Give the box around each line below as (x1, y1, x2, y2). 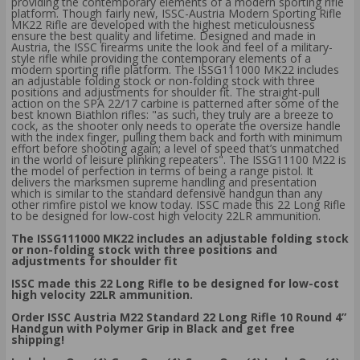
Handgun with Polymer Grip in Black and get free (11, 321, 295, 337)
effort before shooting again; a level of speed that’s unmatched (11, 141, 339, 157)
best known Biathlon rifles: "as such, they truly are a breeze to (11, 107, 333, 123)
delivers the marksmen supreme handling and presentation (11, 174, 317, 190)
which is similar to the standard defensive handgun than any (11, 186, 322, 202)
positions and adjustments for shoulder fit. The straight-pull (11, 84, 320, 100)
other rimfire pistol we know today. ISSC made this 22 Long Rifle (11, 197, 346, 213)
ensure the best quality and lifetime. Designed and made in (11, 28, 316, 44)
